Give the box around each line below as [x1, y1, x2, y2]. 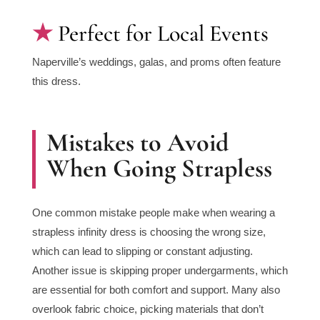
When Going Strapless [46, 153, 272, 184]
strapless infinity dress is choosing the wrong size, [31, 226, 266, 239]
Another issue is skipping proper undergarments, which [31, 264, 288, 277]
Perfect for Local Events [57, 19, 269, 48]
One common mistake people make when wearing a [31, 206, 275, 219]
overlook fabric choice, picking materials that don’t [31, 303, 264, 316]
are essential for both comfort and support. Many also [31, 284, 280, 296]
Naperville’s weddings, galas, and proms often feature [31, 56, 281, 69]
